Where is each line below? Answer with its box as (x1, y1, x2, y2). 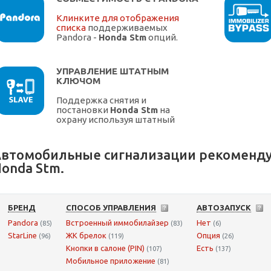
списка (56, 22, 86, 33)
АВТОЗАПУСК (197, 203, 251, 212)
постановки (56, 105, 110, 116)
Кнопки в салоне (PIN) (66, 244, 145, 253)
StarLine (8, 231, 37, 240)
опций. (146, 32, 178, 43)
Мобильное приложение (66, 256, 155, 266)
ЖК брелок (66, 231, 106, 240)
